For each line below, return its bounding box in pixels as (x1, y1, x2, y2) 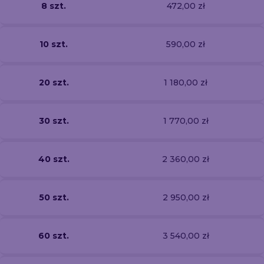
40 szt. (38, 153, 70, 164)
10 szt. (39, 38, 68, 49)
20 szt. (38, 77, 69, 88)
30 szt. (38, 115, 69, 126)
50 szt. (38, 192, 69, 203)
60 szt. (38, 230, 69, 241)
